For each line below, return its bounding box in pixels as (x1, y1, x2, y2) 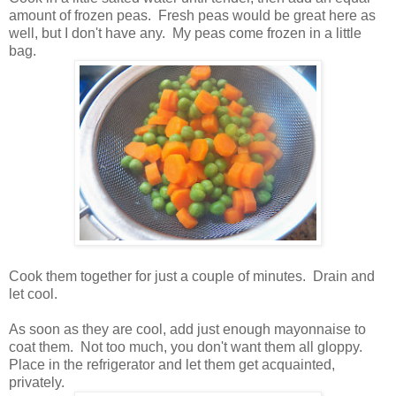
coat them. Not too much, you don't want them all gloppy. (9, 339, 366, 354)
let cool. (9, 286, 57, 301)
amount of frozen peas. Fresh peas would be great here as (9, 7, 376, 23)
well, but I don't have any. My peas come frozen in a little (9, 25, 362, 41)
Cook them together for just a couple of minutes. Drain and (9, 268, 375, 284)
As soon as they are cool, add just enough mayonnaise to (9, 321, 366, 337)
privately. (9, 374, 68, 390)
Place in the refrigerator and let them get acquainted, (9, 356, 335, 372)
